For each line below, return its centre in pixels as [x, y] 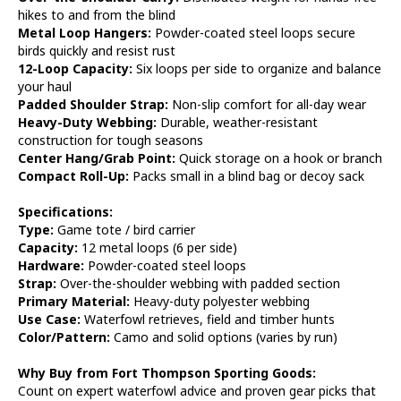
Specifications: [65, 211]
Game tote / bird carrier [124, 229]
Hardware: [51, 265]
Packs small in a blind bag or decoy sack [247, 175]
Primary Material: [74, 301]
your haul [45, 86]
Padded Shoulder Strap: [93, 104]
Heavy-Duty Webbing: [87, 122]
